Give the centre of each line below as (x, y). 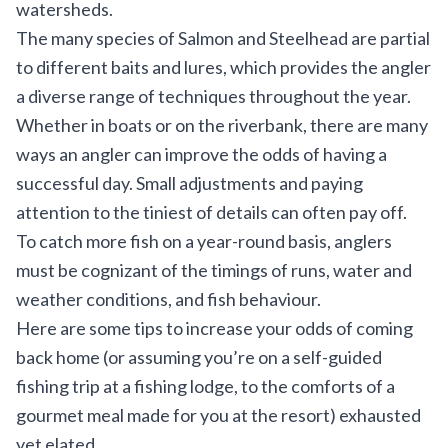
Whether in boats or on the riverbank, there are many (222, 125)
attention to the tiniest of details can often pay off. (211, 212)
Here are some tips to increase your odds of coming (214, 328)
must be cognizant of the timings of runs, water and (214, 270)
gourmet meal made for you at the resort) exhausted (218, 415)
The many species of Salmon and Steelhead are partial (223, 38)
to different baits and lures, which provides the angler (223, 67)
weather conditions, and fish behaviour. (168, 299)
